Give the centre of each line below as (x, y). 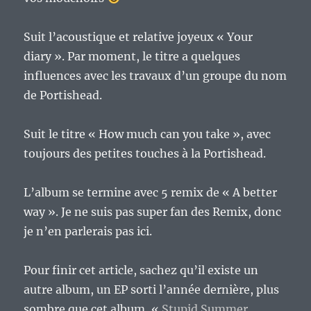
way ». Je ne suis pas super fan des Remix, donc (153, 212)
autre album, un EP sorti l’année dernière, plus (152, 290)
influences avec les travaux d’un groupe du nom (155, 76)
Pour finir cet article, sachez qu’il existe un (141, 270)
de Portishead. (63, 95)
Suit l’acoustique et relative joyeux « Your (138, 37)
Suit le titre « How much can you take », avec (148, 134)
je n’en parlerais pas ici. (88, 232)
